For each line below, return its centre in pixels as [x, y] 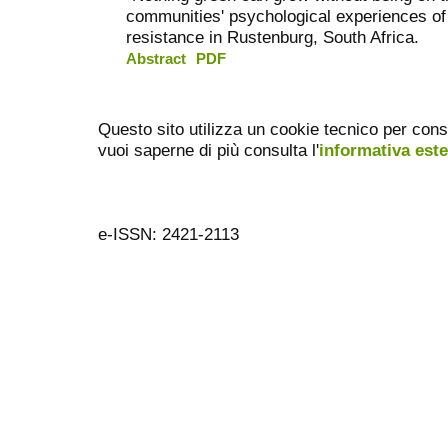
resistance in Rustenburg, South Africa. [272, 36]
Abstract [156, 58]
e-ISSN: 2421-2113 [168, 234]
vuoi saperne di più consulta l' [208, 150]
